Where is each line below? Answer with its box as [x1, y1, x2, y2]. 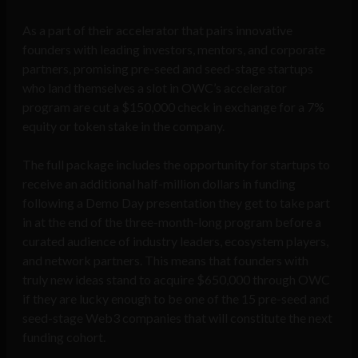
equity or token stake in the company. [22, 118, 227, 134]
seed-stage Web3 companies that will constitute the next [22, 310, 332, 326]
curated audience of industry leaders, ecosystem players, [22, 233, 328, 249]
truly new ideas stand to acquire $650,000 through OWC [22, 272, 330, 288]
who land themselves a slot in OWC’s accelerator [22, 80, 287, 96]
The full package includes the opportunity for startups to [22, 157, 330, 173]
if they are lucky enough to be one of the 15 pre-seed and [22, 291, 329, 307]
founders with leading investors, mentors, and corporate [22, 42, 325, 58]
